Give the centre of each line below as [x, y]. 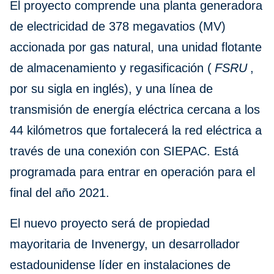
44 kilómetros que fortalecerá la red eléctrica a [136, 131]
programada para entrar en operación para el [132, 172]
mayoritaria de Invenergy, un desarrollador [125, 244]
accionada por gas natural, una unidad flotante [136, 47]
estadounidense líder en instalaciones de [120, 265]
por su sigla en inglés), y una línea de [111, 89]
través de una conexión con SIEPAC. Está [124, 151]
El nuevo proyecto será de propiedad [110, 224]
